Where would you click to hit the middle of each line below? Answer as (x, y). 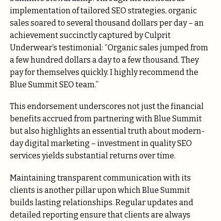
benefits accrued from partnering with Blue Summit (106, 119)
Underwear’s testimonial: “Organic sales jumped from (109, 48)
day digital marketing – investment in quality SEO (101, 144)
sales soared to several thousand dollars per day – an (107, 23)
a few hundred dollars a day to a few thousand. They (104, 60)
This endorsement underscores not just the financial (107, 107)
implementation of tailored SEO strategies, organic (103, 11)
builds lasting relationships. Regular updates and (102, 202)
